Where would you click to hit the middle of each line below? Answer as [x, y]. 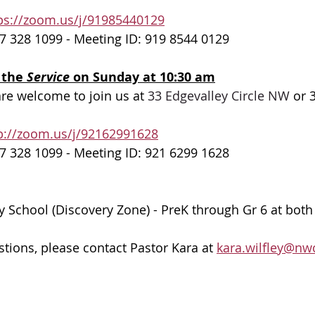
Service [50, 77]
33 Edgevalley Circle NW [219, 96]
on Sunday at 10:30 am [144, 77]
